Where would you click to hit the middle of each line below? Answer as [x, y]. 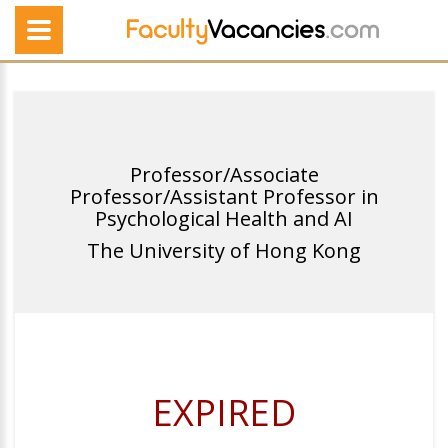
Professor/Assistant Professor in [224, 196]
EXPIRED [224, 412]
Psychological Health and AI [224, 218]
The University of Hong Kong [224, 250]
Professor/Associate [224, 174]
